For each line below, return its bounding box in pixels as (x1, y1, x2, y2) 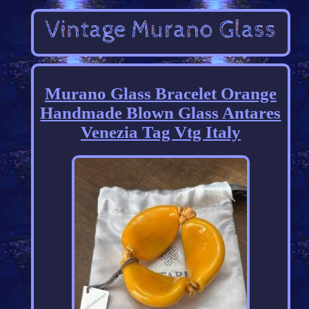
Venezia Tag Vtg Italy (80, 123, 241, 142)
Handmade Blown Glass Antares (40, 103, 281, 123)
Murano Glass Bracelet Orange (44, 84, 277, 103)
